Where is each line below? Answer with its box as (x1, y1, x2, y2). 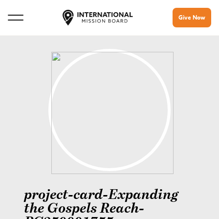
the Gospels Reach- (24, 202, 144, 216)
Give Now (178, 13, 205, 22)
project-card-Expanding (24, 189, 178, 202)
